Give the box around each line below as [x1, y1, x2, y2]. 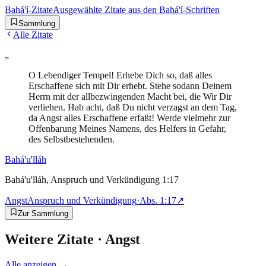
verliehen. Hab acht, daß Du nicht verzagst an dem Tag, [28, 102, 237, 112]
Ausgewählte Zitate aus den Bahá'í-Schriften [53, 5, 220, 15]
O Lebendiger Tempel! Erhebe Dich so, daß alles [28, 70, 212, 80]
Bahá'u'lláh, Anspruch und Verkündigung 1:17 [5, 175, 179, 185]
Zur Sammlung [18, 209, 68, 218]
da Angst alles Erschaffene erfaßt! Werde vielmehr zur [28, 113, 230, 123]
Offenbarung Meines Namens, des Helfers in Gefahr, [28, 123, 226, 134]
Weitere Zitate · [5, 231, 105, 247]
